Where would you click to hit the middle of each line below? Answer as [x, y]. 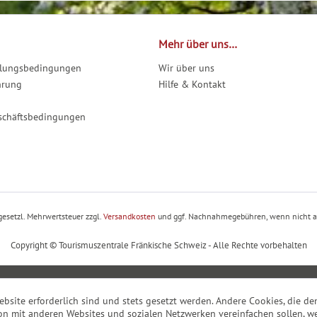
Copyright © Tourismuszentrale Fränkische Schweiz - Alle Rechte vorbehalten [158, 245]
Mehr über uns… [198, 44]
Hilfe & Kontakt [192, 85]
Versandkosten [129, 216]
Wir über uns [186, 68]
